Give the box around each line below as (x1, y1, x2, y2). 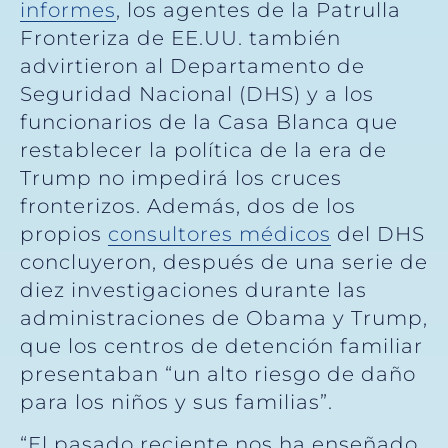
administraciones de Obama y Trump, (20, 305, 428, 330)
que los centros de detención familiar (20, 333, 423, 358)
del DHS (331, 221, 425, 246)
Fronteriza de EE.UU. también (20, 25, 341, 50)
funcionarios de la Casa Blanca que (20, 109, 398, 134)
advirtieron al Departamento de (20, 53, 365, 78)
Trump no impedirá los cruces (20, 165, 342, 190)
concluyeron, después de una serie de (20, 249, 428, 274)
